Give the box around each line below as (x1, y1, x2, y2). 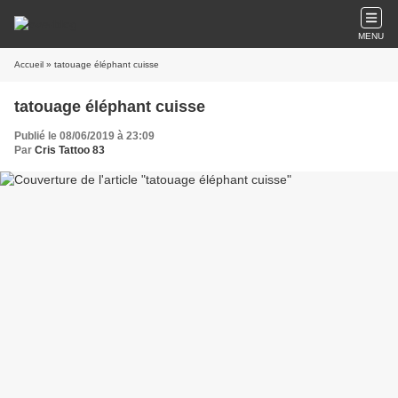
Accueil (14, 60, 44, 69)
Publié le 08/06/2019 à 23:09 (14, 130, 155, 142)
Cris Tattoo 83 (35, 144, 105, 156)
